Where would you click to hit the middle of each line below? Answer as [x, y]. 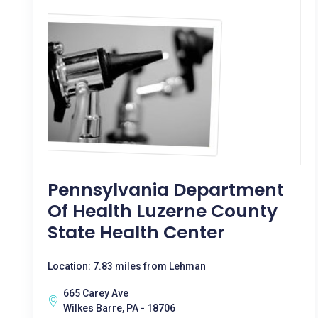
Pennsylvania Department [166, 190]
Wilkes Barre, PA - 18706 [119, 308]
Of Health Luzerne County [163, 211]
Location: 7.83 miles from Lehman [127, 266]
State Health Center [136, 232]
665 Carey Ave [96, 293]
